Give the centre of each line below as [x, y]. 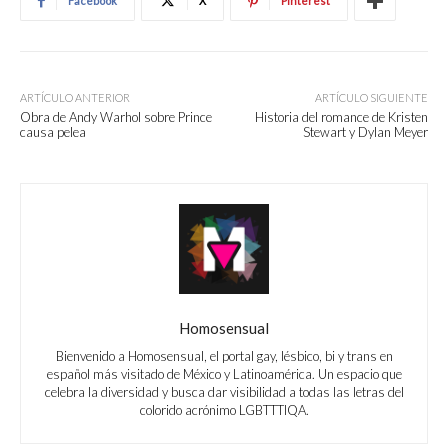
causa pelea [53, 132]
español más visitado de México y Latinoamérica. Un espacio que [224, 374]
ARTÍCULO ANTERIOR [75, 98]
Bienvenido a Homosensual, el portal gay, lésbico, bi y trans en [224, 356]
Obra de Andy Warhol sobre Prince [116, 117]
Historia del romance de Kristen [341, 117]
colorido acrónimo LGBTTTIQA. [224, 410]
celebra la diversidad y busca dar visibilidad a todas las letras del [224, 392]
